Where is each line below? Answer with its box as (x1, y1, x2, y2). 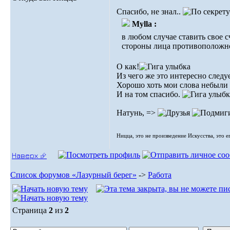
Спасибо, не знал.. (117, 7, 183, 16)
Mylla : (131, 20, 157, 28)
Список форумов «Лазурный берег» (10, 170, 137, 179)
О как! (117, 62, 139, 71)
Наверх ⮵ (12, 151, 47, 160)
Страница (12, 206, 49, 215)
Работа (148, 170, 171, 179)
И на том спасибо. (117, 90, 182, 99)
